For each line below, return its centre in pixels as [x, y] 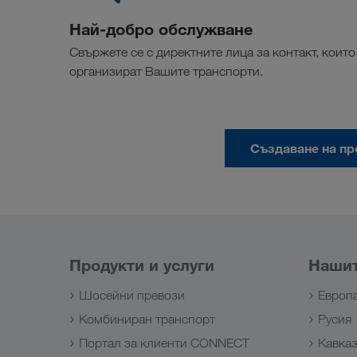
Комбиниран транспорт [147, 320]
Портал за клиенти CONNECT [164, 343]
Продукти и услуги [142, 265]
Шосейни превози [132, 296]
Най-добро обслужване [161, 29]
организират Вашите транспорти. [166, 72]
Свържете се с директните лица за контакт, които [212, 53]
